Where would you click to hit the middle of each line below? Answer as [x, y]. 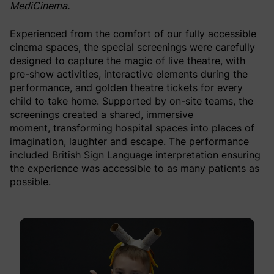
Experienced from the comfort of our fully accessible [133, 33]
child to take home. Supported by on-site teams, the [131, 101]
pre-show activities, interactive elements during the [129, 74]
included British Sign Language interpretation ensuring [135, 154]
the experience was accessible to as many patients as [135, 168]
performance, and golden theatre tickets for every [126, 87]
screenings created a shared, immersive [102, 114]
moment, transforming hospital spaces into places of [132, 128]
